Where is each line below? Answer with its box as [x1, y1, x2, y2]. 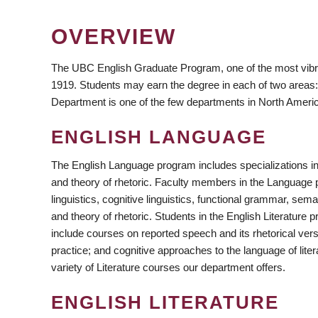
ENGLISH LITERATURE [51, 291, 279, 313]
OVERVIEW [51, 24, 176, 48]
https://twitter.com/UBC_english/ [71, 143, 219, 155]
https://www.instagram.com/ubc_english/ [34, 143, 222, 155]
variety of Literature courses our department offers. [51, 261, 285, 273]
